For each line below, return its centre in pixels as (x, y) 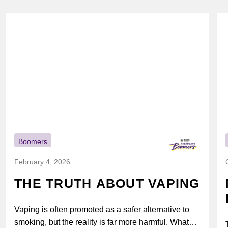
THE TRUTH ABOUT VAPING (107, 183)
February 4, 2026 (42, 162)
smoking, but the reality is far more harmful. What (102, 222)
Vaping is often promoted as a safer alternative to (102, 210)
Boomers (33, 142)
